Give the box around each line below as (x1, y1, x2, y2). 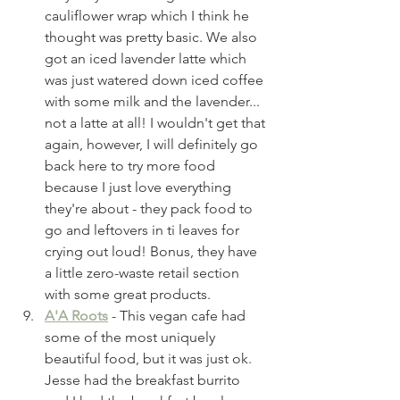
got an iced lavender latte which (45, 49, 250, 67)
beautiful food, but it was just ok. (45, 349, 255, 367)
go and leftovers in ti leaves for (45, 221, 243, 238)
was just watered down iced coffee (45, 71, 267, 88)
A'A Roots (45, 306, 108, 324)
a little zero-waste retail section (45, 263, 243, 281)
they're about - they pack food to (45, 199, 256, 217)
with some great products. (45, 285, 214, 303)
